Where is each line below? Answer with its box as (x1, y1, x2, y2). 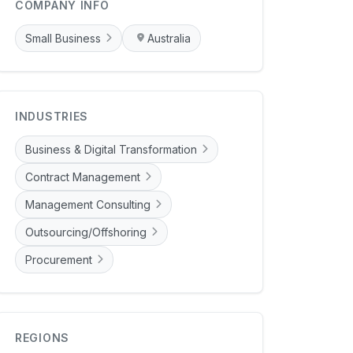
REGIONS (15, 330, 69, 344)
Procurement (25, 252, 92, 266)
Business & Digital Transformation (25, 142, 197, 156)
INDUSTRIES (15, 109, 88, 123)
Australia (147, 31, 191, 45)
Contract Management (25, 169, 140, 184)
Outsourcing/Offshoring (25, 225, 147, 239)
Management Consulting (25, 197, 150, 211)
